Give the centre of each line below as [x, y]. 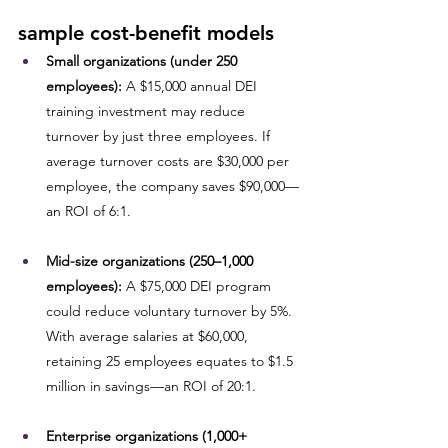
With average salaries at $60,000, [149, 336]
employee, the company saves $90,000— [172, 186]
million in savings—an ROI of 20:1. [151, 386]
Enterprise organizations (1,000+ [148, 436]
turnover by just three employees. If [160, 136]
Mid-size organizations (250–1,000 [151, 261]
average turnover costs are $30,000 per [169, 161]
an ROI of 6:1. [88, 211]
